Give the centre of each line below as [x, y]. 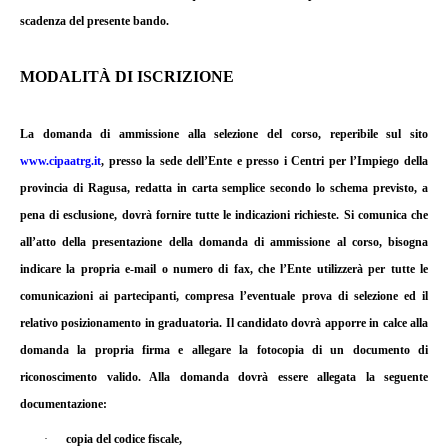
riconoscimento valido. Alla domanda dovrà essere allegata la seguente [224, 377]
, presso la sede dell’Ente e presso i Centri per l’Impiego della [264, 161]
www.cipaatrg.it [60, 161]
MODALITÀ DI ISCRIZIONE [127, 77]
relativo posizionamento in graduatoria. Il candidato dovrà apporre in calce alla [224, 323]
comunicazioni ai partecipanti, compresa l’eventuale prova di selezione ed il [224, 296]
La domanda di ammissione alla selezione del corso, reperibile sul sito [224, 134]
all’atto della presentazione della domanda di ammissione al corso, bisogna [224, 242]
